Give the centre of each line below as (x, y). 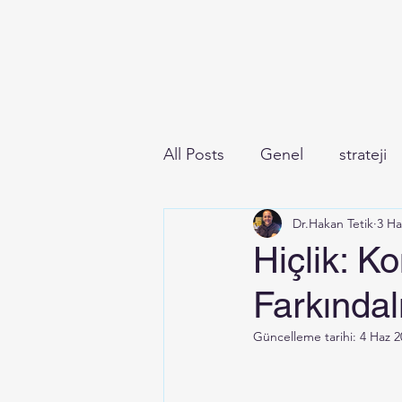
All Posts (194, 154)
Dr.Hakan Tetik (333, 223)
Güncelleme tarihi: (306, 336)
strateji (363, 154)
